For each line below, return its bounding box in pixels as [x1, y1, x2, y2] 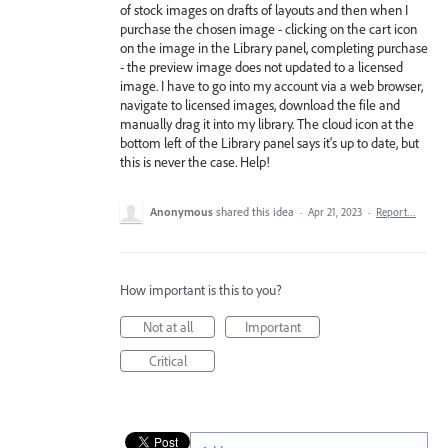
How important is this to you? [120, 281, 282, 299]
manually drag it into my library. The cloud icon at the [120, 115, 414, 133]
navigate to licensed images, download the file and [120, 96, 400, 114]
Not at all [142, 318, 193, 336]
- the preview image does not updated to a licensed [120, 58, 403, 76]
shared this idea [216, 204, 297, 219]
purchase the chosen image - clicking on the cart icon [120, 20, 417, 38]
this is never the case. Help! [120, 153, 270, 171]
